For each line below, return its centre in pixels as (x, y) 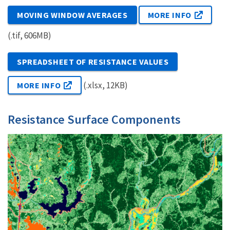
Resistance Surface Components (94, 120)
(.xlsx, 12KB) (104, 85)
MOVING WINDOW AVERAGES (72, 15)
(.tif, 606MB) (30, 36)
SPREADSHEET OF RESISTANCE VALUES (93, 62)
